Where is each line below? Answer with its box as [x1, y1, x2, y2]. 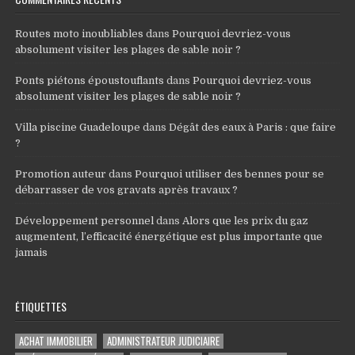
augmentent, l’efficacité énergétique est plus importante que [15, 230, 323, 242]
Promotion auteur [15, 167, 107, 180]
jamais [15, 246, 48, 258]
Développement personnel [15, 214, 155, 227]
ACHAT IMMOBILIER [19, 332, 94, 349]
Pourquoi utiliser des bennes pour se [135, 167, 325, 180]
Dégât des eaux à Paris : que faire [169, 120, 337, 133]
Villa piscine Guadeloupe [15, 120, 141, 133]
